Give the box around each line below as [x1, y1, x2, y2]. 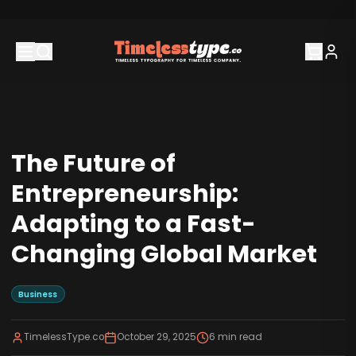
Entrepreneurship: [10, 176, 238, 211]
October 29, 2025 [116, 331, 196, 344]
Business [18, 288, 58, 300]
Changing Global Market [10, 236, 317, 271]
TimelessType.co [23, 331, 104, 344]
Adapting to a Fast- [10, 206, 256, 241]
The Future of [10, 145, 176, 180]
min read [215, 331, 262, 344]
